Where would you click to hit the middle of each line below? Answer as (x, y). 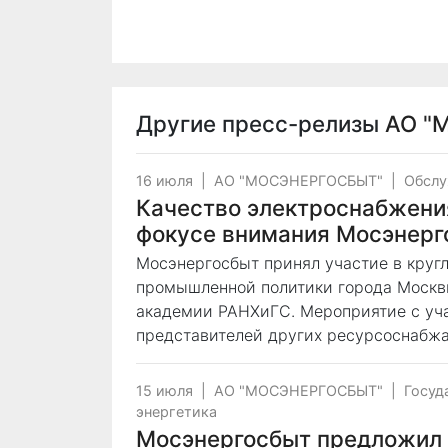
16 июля (164, 180)
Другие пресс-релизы (260, 123)
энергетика (176, 411)
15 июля (164, 390)
